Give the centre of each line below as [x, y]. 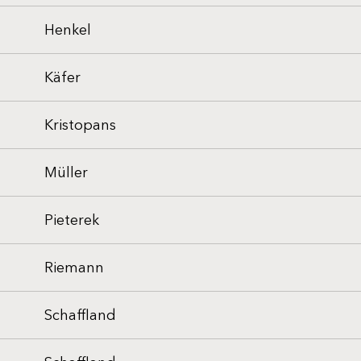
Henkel [68, 30]
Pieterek [72, 220]
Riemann [74, 268]
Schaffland [80, 315]
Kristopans [80, 125]
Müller [66, 172]
